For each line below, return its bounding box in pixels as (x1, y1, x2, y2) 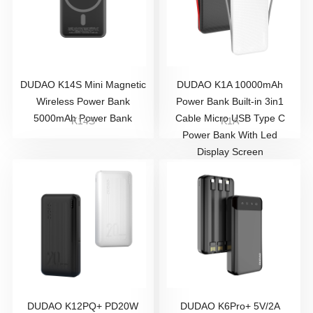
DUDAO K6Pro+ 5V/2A (180, 300, 280, 312)
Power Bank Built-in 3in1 (176, 96, 284, 107)
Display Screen (196, 146, 263, 157)
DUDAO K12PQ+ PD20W (27, 300, 139, 312)
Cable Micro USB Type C (175, 112, 285, 124)
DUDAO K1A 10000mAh (177, 79, 284, 90)
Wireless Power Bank (36, 96, 130, 107)
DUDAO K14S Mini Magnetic (20, 79, 146, 90)
